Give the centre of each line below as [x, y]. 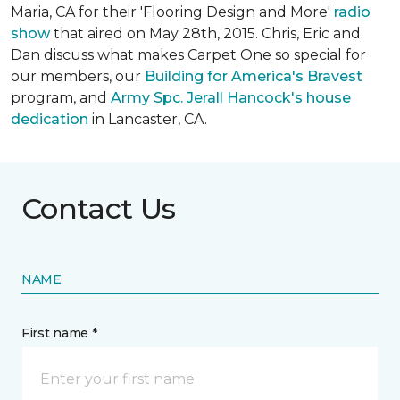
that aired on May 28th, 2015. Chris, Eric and [205, 33]
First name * [59, 333]
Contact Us [99, 208]
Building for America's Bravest [254, 76]
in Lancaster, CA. [148, 119]
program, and [61, 98]
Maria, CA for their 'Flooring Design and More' [172, 12]
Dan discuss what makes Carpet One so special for [188, 55]
